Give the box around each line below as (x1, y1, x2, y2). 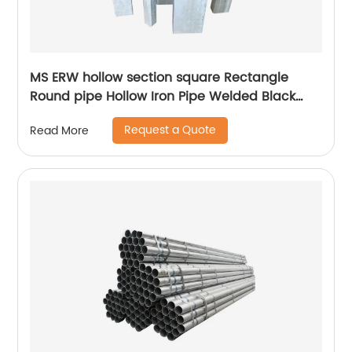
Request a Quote (124, 121, 217, 140)
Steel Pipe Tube (30, 105, 127, 126)
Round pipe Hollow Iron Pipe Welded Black (30, 86, 296, 108)
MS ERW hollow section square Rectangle (30, 68, 289, 89)
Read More (30, 121, 90, 140)
